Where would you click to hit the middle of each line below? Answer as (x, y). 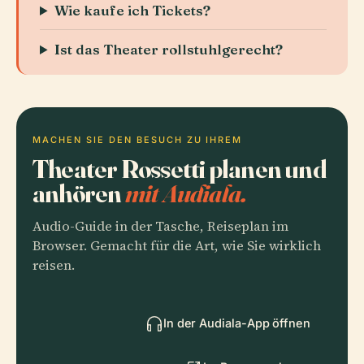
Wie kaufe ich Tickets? (133, 10)
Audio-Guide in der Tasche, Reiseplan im (160, 226)
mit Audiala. (186, 193)
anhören (79, 193)
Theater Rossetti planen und (179, 169)
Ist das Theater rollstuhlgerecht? (169, 49)
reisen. (54, 265)
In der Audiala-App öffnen (236, 323)
